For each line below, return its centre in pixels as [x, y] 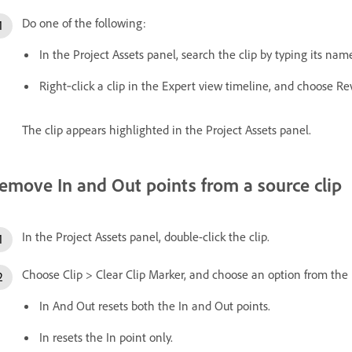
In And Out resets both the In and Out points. [155, 305]
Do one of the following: [84, 22]
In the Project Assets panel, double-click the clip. [146, 236]
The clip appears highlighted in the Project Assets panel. [167, 129]
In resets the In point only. [106, 337]
